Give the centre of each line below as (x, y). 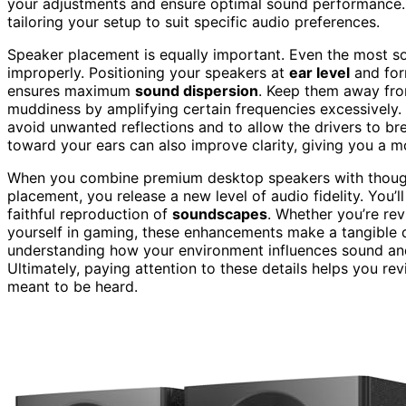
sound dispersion (197, 90)
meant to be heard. (72, 286)
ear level (319, 72)
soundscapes (220, 213)
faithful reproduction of (90, 213)
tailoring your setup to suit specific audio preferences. (193, 21)
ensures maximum (71, 90)
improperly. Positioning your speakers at (148, 72)
